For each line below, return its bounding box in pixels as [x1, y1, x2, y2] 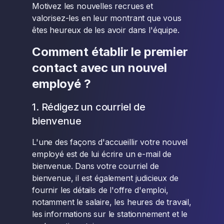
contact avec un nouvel [32, 60, 167, 75]
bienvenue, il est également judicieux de [32, 173, 178, 183]
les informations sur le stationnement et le [32, 209, 188, 219]
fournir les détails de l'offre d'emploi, [32, 185, 168, 195]
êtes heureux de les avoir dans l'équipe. [32, 25, 179, 35]
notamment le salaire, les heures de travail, [32, 197, 191, 207]
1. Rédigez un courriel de [32, 101, 145, 113]
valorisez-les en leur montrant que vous [32, 13, 181, 23]
